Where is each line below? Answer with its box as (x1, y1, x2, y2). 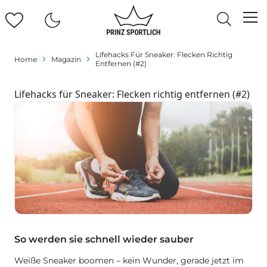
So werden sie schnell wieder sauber (14, 234, 194, 246)
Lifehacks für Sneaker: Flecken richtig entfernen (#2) (14, 88, 250, 101)
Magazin (51, 54, 81, 64)
